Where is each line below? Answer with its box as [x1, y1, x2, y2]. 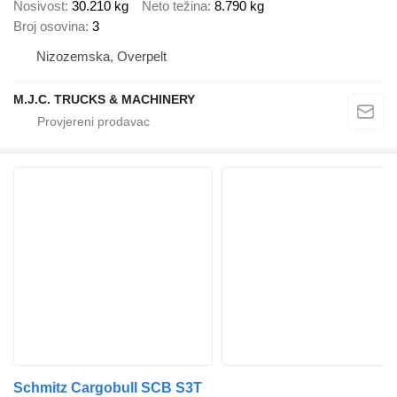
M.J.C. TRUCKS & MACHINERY [13, 92, 195, 107]
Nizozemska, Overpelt [36, 49, 167, 65]
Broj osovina [13, 19, 85, 35]
